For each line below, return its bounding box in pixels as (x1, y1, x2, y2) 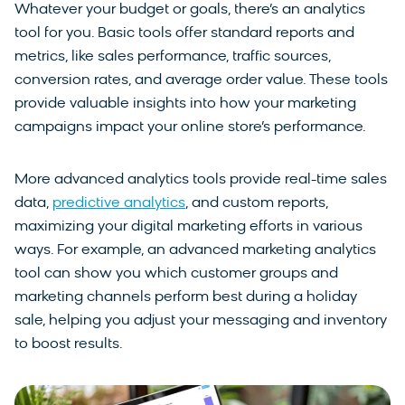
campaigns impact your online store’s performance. (14, 119, 366, 135)
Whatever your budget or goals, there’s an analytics (14, 2, 365, 17)
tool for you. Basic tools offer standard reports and (14, 25, 354, 41)
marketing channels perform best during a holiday (14, 289, 357, 305)
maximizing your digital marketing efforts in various (14, 219, 363, 234)
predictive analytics (52, 195, 185, 211)
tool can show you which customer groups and (14, 266, 338, 281)
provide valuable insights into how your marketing (14, 96, 356, 111)
